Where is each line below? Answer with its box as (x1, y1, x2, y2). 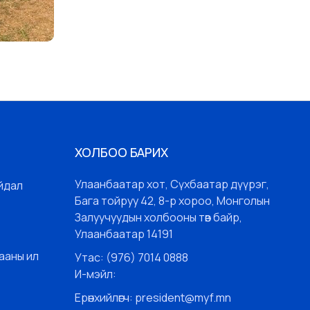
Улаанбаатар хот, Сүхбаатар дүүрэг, (74, 176, 269, 192)
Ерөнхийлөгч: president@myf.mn (74, 290, 231, 306)
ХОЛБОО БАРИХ (74, 144, 168, 161)
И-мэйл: (74, 266, 116, 282)
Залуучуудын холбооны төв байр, (74, 210, 242, 226)
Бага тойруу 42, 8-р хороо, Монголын (74, 193, 270, 209)
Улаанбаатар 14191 (74, 226, 173, 242)
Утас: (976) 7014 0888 (74, 250, 188, 266)
